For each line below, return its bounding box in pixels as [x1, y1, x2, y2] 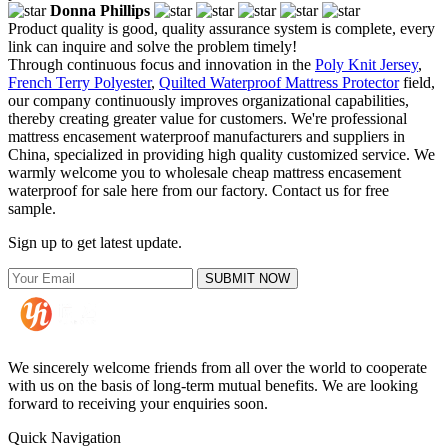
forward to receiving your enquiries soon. [8, 395, 268, 413]
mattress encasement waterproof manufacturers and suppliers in [8, 128, 405, 146]
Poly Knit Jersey [315, 56, 418, 74]
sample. [8, 200, 56, 218]
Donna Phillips [50, 2, 150, 20]
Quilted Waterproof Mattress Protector [159, 74, 399, 92]
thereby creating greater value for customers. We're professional [8, 110, 407, 128]
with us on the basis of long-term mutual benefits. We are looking [8, 377, 418, 395]
